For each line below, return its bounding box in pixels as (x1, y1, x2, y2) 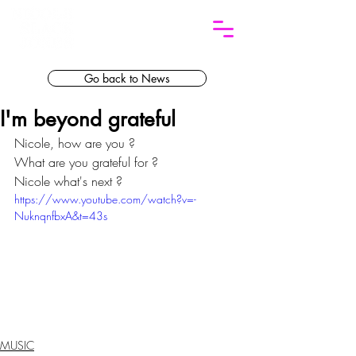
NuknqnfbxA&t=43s (14, 208, 107, 223)
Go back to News (84, 71, 170, 86)
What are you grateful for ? (14, 153, 158, 171)
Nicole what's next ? (14, 172, 122, 190)
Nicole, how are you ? (14, 134, 139, 152)
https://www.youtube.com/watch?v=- (14, 192, 196, 207)
